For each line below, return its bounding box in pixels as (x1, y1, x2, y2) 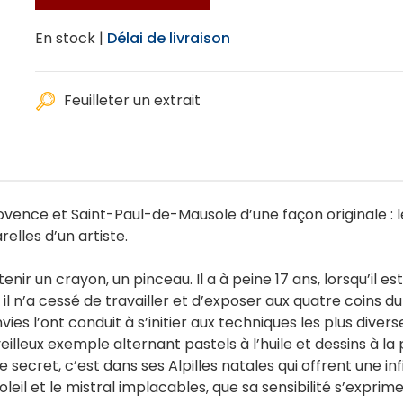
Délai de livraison (107, 28, 230, 49)
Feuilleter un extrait (64, 90, 201, 111)
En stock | (35, 28, 103, 49)
